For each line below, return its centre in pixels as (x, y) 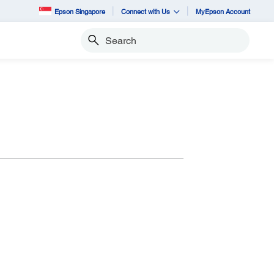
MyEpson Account (223, 11)
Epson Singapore (80, 11)
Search (94, 46)
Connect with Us (146, 11)
